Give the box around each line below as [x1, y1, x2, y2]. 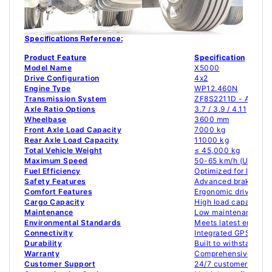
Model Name [24, 63, 72, 73]
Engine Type [24, 84, 71, 93]
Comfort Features [24, 187, 92, 197]
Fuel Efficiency [24, 166, 81, 176]
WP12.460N [194, 84, 238, 93]
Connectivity [24, 228, 73, 238]
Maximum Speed [24, 156, 88, 166]
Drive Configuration [24, 73, 100, 83]
